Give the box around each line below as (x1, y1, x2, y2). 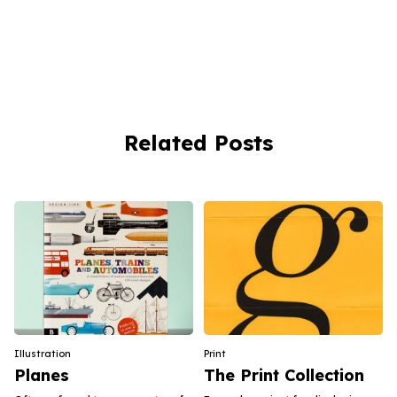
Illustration (14, 347, 72, 361)
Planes (14, 365, 70, 386)
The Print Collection (204, 365, 365, 386)
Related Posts (124, 129, 273, 157)
